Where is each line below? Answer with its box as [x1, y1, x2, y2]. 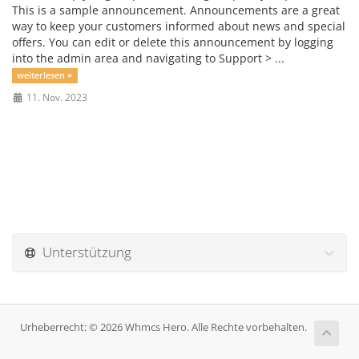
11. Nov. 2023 [23, 91, 87, 103]
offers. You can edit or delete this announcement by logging [12, 34, 333, 50]
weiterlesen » [17, 70, 73, 81]
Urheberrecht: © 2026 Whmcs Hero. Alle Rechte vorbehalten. [20, 321, 307, 334]
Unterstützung [36, 243, 131, 261]
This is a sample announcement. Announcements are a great [12, 2, 340, 18]
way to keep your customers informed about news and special [12, 18, 345, 34]
